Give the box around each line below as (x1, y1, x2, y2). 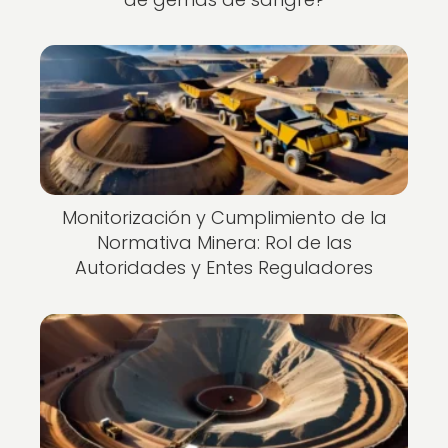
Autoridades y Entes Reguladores (75, 255, 373, 281)
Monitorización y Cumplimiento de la (61, 205, 387, 231)
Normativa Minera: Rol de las (96, 230, 352, 256)
